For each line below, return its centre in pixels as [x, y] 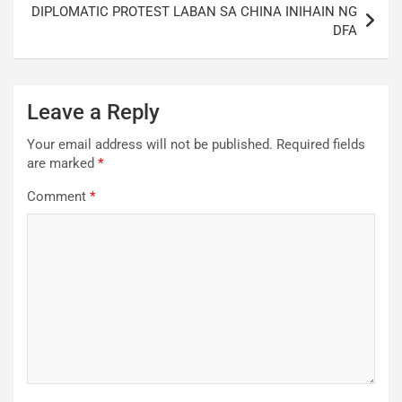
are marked [62, 163]
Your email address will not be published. [150, 144]
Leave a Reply [93, 112]
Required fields [321, 144]
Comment [58, 196]
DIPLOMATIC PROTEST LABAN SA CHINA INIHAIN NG [194, 11]
